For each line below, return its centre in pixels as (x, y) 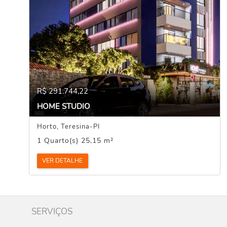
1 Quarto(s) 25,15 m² (75, 141)
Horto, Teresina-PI (69, 127)
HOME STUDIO (64, 106)
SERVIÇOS (52, 212)
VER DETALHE (63, 161)
